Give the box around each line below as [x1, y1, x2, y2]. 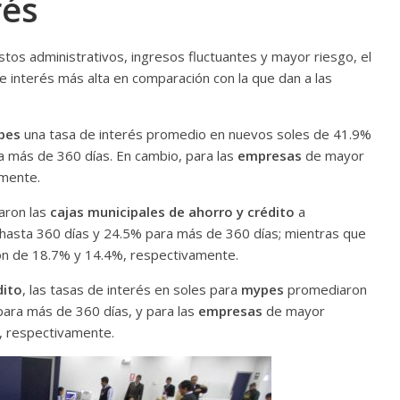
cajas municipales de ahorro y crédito [50, 203, 295, 221]
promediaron [287, 280, 367, 299]
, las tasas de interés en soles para [22, 280, 241, 299]
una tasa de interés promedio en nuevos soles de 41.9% [24, 125, 371, 144]
